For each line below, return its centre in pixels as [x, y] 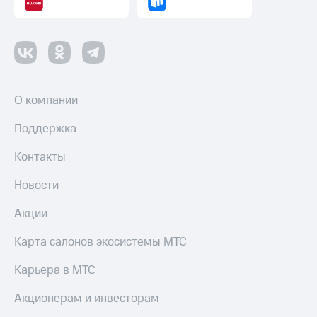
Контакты [40, 157]
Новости [36, 185]
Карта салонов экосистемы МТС [100, 242]
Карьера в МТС [55, 270]
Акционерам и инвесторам [87, 299]
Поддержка [45, 129]
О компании [46, 100]
